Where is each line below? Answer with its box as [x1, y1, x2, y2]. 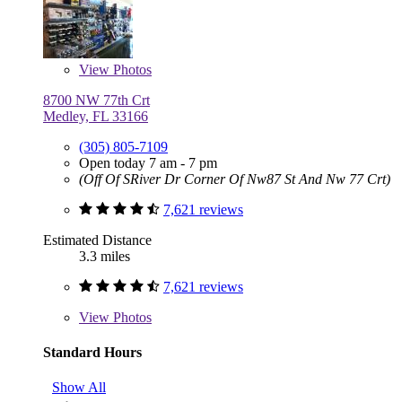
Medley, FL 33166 [43, 108, 148, 124]
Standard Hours [43, 344, 142, 360]
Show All [52, 380, 106, 396]
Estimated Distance [43, 232, 152, 248]
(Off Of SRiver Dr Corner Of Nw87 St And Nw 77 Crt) [79, 170, 390, 187]
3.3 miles [79, 248, 130, 264]
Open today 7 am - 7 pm [79, 154, 217, 170]
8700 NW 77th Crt [43, 92, 150, 108]
